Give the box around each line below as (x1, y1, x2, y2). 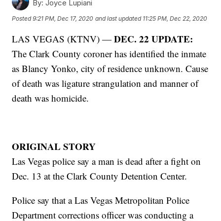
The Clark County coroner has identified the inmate (12, 47, 207, 60)
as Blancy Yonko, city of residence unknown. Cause (12, 62, 209, 75)
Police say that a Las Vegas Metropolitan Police (12, 194, 190, 207)
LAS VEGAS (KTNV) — (12, 33, 114, 45)
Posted (12, 14, 33, 22)
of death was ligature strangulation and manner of (12, 77, 199, 90)
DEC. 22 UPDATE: (114, 32, 193, 46)
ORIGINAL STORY (12, 140, 96, 153)
